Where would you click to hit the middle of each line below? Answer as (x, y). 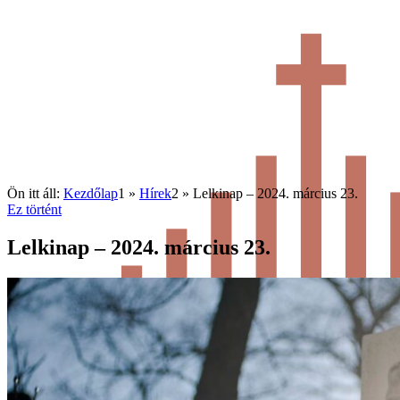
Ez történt (34, 209)
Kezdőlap (91, 193)
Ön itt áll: (33, 193)
